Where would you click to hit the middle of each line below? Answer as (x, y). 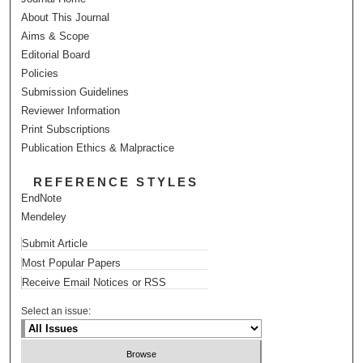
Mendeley (44, 216)
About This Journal (66, 17)
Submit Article (55, 243)
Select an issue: (56, 311)
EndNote (42, 198)
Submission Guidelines (75, 92)
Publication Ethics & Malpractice (98, 147)
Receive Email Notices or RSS (94, 282)
